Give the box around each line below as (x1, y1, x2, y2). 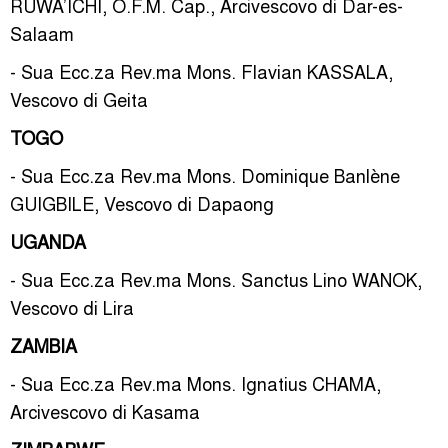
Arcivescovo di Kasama (10, 398, 200, 424)
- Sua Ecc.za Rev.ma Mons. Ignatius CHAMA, (10, 370, 381, 396)
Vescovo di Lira (10, 294, 134, 320)
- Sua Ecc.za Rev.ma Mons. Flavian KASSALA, (10, 58, 393, 84)
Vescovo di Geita (10, 86, 148, 112)
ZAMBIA (10, 332, 77, 358)
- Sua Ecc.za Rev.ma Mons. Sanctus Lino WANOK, (10, 266, 422, 292)
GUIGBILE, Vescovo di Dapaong (10, 190, 274, 216)
